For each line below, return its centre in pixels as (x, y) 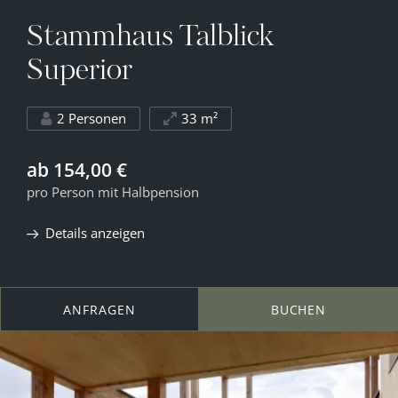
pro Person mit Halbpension (113, 192)
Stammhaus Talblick (151, 39)
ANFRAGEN (99, 309)
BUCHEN (298, 309)
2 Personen (92, 119)
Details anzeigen (95, 233)
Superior (80, 72)
